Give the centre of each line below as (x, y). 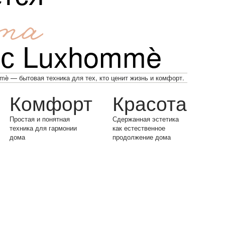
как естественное (139, 128)
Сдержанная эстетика (145, 119)
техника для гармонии (43, 128)
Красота (149, 102)
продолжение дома (141, 137)
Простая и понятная (39, 119)
